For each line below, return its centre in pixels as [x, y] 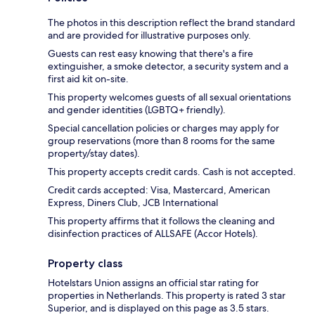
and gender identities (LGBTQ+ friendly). [137, 110]
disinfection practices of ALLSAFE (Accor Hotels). [153, 234]
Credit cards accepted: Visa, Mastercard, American [159, 190]
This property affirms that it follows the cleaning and [161, 221]
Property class [85, 264]
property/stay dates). [94, 154]
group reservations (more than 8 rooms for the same [161, 141]
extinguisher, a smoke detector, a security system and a [168, 66]
